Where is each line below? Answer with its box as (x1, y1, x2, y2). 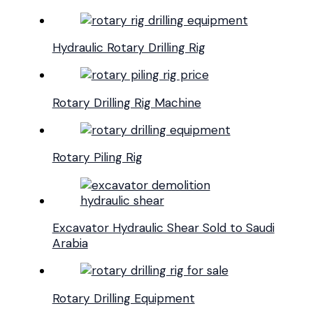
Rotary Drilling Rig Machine (52, 94, 201, 110)
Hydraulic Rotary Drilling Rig (52, 40, 205, 56)
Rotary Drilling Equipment (52, 290, 195, 306)
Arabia (52, 235, 88, 251)
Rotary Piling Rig (52, 150, 143, 166)
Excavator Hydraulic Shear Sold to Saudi (52, 219, 275, 235)
